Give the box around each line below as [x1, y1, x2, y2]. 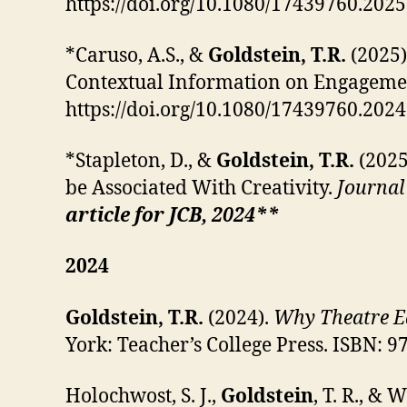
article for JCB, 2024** [65, 203, 279, 228]
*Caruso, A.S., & [65, 43, 208, 68]
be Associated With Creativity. [65, 176, 337, 201]
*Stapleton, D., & [65, 149, 216, 174]
